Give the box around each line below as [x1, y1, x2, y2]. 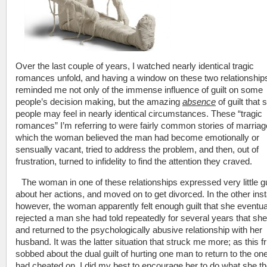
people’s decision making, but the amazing [15, 97, 182, 107]
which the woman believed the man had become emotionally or [15, 132, 259, 142]
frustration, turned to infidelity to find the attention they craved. [15, 156, 252, 166]
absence [182, 97, 216, 107]
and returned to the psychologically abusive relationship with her [15, 225, 262, 235]
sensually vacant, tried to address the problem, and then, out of [15, 144, 259, 154]
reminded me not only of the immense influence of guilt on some [15, 85, 263, 95]
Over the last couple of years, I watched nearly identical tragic [15, 61, 254, 71]
